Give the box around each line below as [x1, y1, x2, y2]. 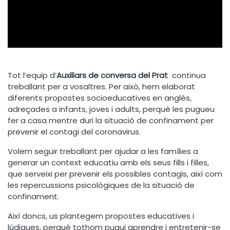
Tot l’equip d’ [8, 70, 56, 81]
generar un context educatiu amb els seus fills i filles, [8, 157, 209, 168]
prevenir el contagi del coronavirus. [8, 126, 141, 138]
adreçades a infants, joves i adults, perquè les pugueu [8, 104, 215, 115]
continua [170, 70, 206, 81]
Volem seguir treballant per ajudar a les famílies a [8, 146, 198, 157]
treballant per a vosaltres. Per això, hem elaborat [8, 81, 195, 92]
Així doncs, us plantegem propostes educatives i [8, 210, 194, 222]
